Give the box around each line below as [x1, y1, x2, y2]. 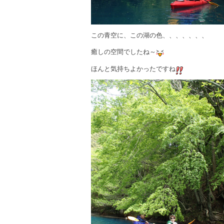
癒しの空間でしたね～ [91, 48, 156, 56]
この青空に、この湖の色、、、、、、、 [91, 31, 208, 39]
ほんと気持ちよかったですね [91, 64, 175, 72]
